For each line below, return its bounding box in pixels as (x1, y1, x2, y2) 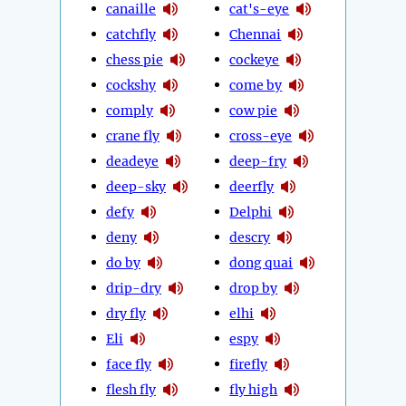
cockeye (229, 51, 280, 68)
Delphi (229, 203, 273, 220)
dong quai (229, 254, 294, 271)
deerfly (229, 178, 275, 195)
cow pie (229, 101, 278, 119)
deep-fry (229, 152, 287, 169)
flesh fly (106, 381, 156, 398)
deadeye (106, 152, 159, 169)
